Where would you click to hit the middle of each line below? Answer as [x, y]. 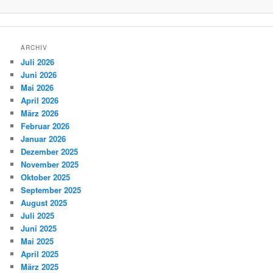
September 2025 [51, 190]
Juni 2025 [39, 228]
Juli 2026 [38, 62]
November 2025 [50, 164]
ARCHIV [34, 47]
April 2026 [40, 100]
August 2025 [44, 202]
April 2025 [40, 253]
